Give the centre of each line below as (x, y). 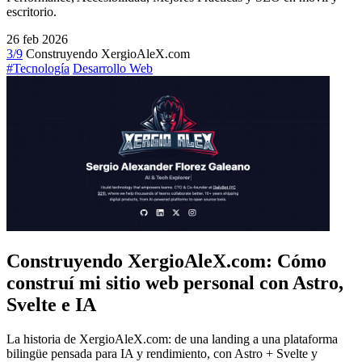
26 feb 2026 (37, 40)
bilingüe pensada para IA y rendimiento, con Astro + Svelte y (162, 354)
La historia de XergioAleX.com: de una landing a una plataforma (172, 339)
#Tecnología (38, 69)
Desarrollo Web (113, 69)
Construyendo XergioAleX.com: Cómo (166, 261)
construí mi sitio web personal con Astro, (175, 283)
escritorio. (32, 12)
